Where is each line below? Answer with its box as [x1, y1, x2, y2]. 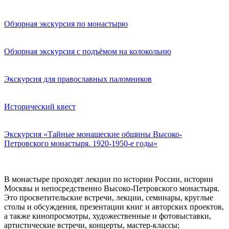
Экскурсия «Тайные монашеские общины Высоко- [4, 130, 182, 139]
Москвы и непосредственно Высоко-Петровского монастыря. [4, 184, 219, 193]
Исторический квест [4, 102, 76, 111]
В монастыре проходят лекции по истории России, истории [4, 175, 213, 184]
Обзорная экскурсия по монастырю [4, 19, 128, 29]
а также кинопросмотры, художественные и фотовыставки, [4, 212, 211, 221]
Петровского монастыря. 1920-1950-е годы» [4, 139, 157, 148]
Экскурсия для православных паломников [4, 75, 152, 84]
